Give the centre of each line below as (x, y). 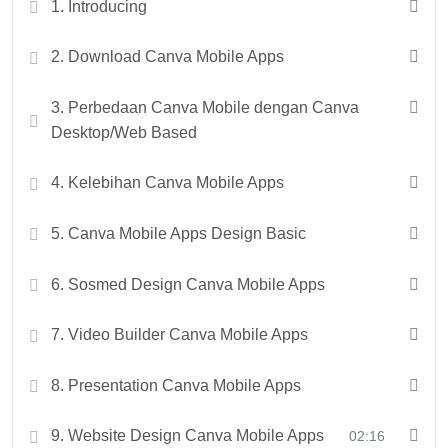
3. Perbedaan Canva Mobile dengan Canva (205, 107)
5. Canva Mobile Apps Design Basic (178, 233)
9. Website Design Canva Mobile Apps (187, 436)
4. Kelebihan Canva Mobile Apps (167, 183)
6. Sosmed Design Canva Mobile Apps (188, 284)
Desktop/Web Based (124, 132)
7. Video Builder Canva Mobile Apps (179, 335)
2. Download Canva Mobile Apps (167, 57)
